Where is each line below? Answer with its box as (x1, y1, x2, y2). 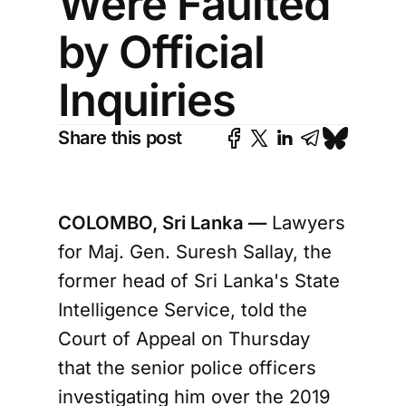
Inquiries (58, 73, 237, 127)
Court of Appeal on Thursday (58, 327, 310, 350)
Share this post (58, 127, 182, 149)
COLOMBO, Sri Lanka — (58, 211, 266, 234)
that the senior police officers (58, 356, 316, 379)
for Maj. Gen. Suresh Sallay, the (58, 240, 332, 263)
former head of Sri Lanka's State (58, 269, 340, 292)
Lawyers (266, 211, 345, 234)
